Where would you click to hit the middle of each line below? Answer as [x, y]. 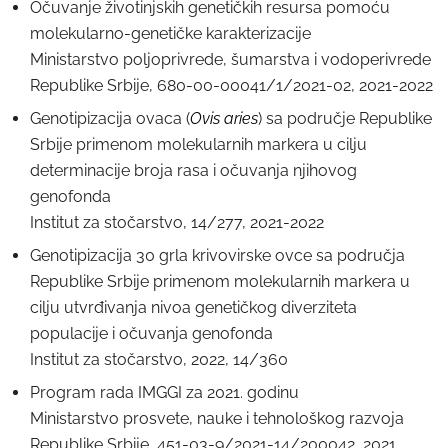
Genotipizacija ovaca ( [110, 118]
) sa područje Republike [345, 118]
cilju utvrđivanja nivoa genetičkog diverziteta [193, 307]
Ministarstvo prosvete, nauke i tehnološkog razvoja [217, 418]
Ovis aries [224, 118]
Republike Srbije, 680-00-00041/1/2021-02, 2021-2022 [231, 85]
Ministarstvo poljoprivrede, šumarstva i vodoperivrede [230, 59]
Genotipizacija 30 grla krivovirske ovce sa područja [217, 255]
